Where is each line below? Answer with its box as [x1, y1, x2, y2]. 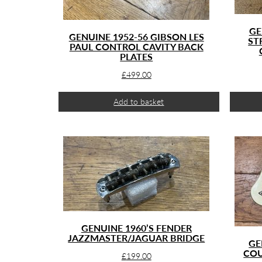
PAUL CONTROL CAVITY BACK [69, 41, 204, 52]
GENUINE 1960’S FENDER [81, 222, 192, 233]
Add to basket [113, 96, 164, 106]
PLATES [120, 51, 153, 62]
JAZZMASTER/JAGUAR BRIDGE [68, 232, 205, 243]
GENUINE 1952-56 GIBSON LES [68, 31, 204, 42]
